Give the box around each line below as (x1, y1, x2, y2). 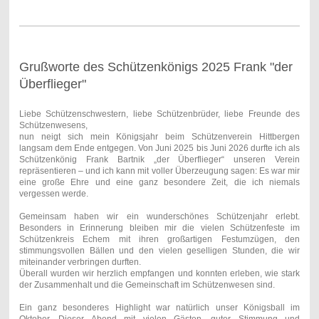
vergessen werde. (19, 188, 88, 199)
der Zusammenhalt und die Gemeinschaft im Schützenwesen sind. (19, 279, 275, 290)
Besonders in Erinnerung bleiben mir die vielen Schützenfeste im (19, 222, 300, 233)
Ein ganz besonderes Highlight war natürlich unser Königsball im (19, 302, 300, 313)
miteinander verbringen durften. (19, 256, 141, 267)
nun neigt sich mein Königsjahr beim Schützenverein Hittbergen (19, 131, 300, 142)
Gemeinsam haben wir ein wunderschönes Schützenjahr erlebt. (19, 211, 300, 221)
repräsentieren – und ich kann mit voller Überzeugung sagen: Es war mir (19, 165, 300, 176)
